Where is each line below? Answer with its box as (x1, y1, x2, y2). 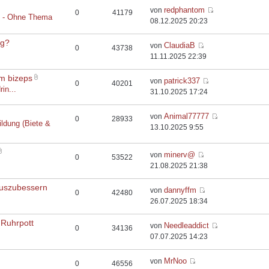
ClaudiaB (164, 41, 196, 50)
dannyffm (164, 186, 197, 195)
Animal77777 (164, 112, 210, 121)
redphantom (164, 5, 205, 14)
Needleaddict (164, 221, 210, 230)
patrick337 (164, 76, 201, 85)
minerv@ (164, 150, 196, 159)
